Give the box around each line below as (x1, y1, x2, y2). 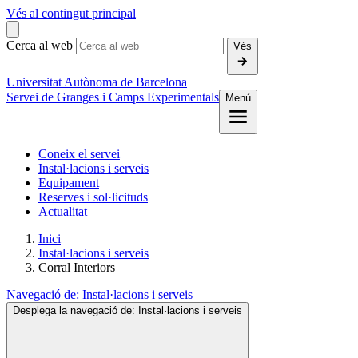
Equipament (38, 176, 99, 189)
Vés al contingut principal (6, 6, 136, 20)
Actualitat (38, 205, 87, 218)
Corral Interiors (38, 261, 115, 274)
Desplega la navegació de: (13, 304, 138, 316)
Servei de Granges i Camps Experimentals (6, 90, 219, 104)
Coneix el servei (38, 147, 120, 161)
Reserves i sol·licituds (38, 190, 148, 204)
